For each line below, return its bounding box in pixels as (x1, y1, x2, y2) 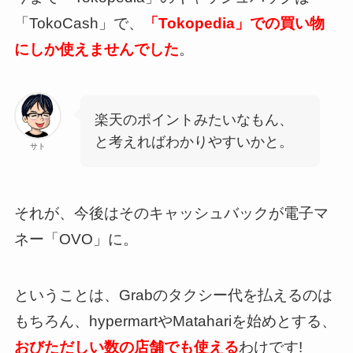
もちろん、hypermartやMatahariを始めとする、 (13, 312, 336, 329)
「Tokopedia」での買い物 (143, 14, 325, 32)
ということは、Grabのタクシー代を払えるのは (13, 286, 333, 303)
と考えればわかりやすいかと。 (94, 134, 293, 150)
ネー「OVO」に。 (13, 230, 138, 247)
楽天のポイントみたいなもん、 (94, 112, 293, 128)
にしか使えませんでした (13, 40, 179, 58)
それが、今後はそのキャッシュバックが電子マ (13, 204, 329, 221)
